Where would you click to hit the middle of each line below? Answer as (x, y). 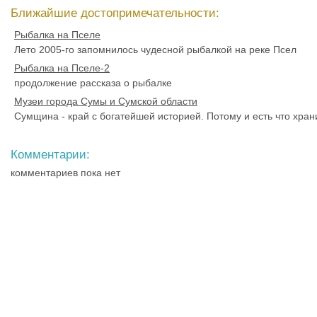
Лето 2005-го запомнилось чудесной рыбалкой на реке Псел (155, 50)
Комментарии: (50, 155)
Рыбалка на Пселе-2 (62, 68)
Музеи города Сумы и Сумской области (106, 101)
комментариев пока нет (65, 173)
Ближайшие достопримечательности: (115, 13)
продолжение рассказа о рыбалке (93, 83)
